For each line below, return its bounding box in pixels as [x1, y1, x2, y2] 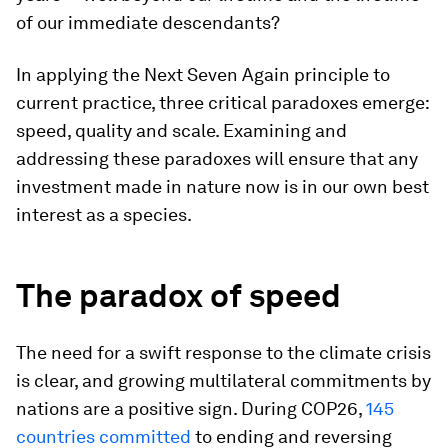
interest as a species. [16, 204, 192, 225]
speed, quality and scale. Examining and [16, 120, 347, 141]
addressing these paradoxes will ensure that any [16, 148, 418, 169]
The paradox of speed [16, 276, 341, 315]
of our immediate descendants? [16, 12, 280, 33]
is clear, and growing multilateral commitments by [16, 370, 431, 391]
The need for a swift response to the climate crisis [16, 342, 431, 363]
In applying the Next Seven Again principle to [16, 64, 390, 85]
